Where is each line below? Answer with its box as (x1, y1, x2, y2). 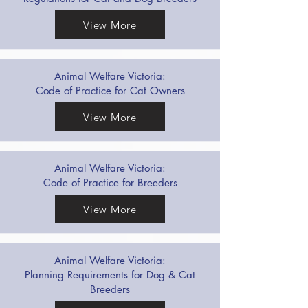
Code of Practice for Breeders (43, 176, 177, 189)
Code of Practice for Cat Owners (35, 84, 185, 97)
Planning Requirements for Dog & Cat (25, 268, 195, 281)
